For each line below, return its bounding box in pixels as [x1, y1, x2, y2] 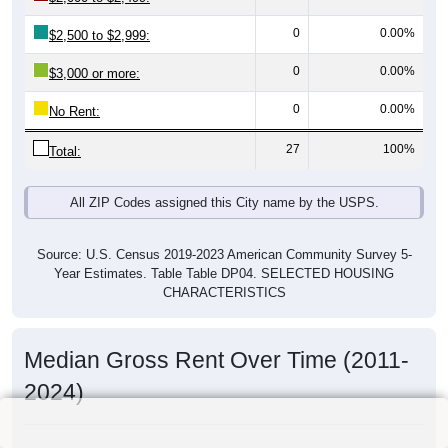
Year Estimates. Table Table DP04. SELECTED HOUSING [54, 266, 394, 282]
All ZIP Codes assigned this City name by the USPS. [69, 195, 379, 211]
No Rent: [49, 104, 100, 120]
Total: [49, 144, 81, 160]
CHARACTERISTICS [162, 285, 286, 301]
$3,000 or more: [49, 66, 140, 82]
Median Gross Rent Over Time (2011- [24, 347, 409, 374]
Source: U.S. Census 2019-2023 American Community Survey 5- [36, 247, 412, 263]
